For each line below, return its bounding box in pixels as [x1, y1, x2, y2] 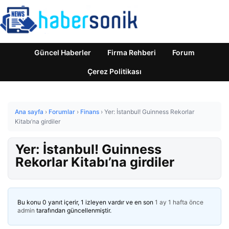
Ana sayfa [15, 108, 43, 116]
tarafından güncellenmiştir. [35, 207, 111, 214]
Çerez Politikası [87, 67, 142, 76]
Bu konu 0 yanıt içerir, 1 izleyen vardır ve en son [17, 198, 155, 206]
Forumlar [49, 108, 75, 116]
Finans [80, 108, 99, 116]
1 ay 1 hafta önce [155, 198, 203, 206]
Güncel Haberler [34, 48, 91, 57]
